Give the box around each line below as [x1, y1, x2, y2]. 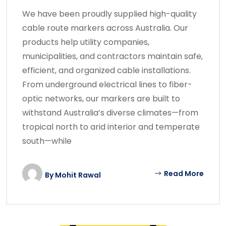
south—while [22, 135, 72, 147]
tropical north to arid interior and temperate [22, 121, 200, 133]
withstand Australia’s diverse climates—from [22, 107, 198, 119]
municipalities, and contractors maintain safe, [22, 50, 203, 62]
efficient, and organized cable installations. [22, 65, 191, 76]
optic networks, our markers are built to [22, 93, 180, 104]
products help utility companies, [22, 36, 149, 48]
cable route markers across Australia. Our [22, 22, 188, 34]
